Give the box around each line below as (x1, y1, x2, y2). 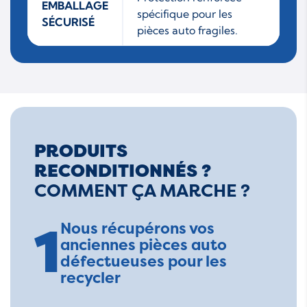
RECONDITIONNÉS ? (34, 159, 211, 182)
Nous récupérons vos (60, 218, 214, 238)
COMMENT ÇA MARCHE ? (34, 178, 250, 202)
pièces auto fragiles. (137, 23, 238, 37)
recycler (60, 267, 121, 288)
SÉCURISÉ (42, 14, 95, 29)
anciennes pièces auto (60, 234, 227, 255)
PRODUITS (34, 139, 127, 162)
